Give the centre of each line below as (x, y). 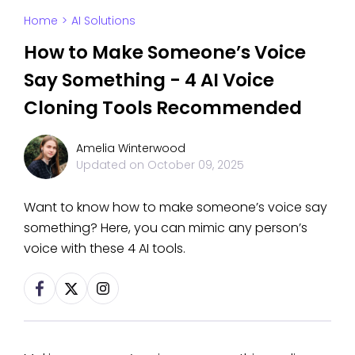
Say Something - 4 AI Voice (149, 80)
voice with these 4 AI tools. (105, 248)
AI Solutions (103, 20)
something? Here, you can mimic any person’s (166, 227)
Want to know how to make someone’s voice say (176, 207)
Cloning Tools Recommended (163, 107)
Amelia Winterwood (131, 148)
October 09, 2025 (196, 164)
